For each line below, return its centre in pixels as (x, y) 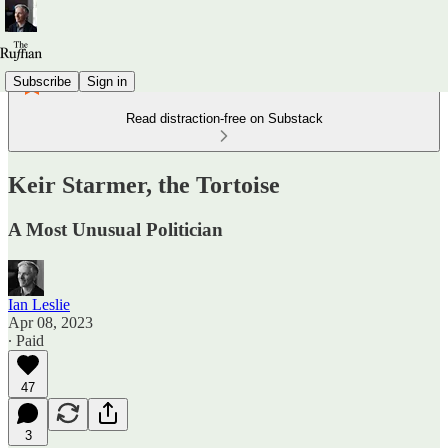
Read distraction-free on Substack (224, 118)
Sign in (107, 81)
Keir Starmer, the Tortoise (144, 184)
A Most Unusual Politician (115, 229)
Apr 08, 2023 (50, 322)
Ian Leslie (39, 304)
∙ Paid (26, 340)
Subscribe (42, 81)
